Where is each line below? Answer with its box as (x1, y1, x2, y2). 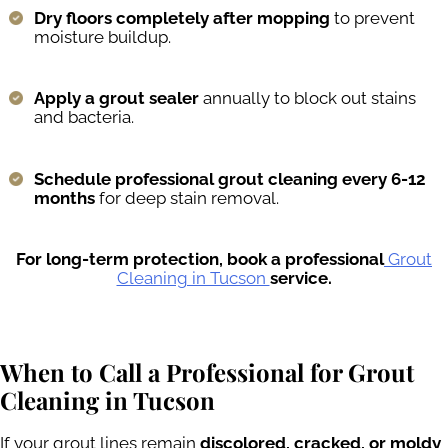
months (34, 187, 95, 208)
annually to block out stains (199, 88, 416, 109)
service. (269, 268, 332, 289)
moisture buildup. (34, 26, 171, 47)
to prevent (330, 7, 415, 28)
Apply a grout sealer (34, 88, 199, 109)
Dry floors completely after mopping (34, 7, 330, 28)
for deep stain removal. (95, 187, 279, 208)
